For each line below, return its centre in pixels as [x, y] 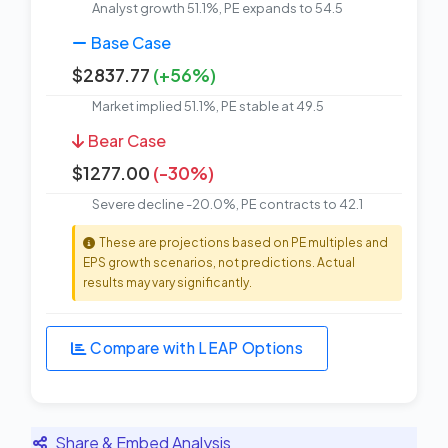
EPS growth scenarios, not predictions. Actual [219, 262]
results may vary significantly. [167, 282]
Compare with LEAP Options [196, 348]
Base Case [131, 42]
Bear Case [127, 140]
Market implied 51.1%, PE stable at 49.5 [208, 105]
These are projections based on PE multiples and [243, 242]
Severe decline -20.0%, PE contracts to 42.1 [227, 203]
